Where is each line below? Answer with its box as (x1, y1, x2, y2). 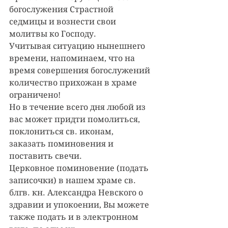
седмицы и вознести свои (9, 17, 118, 26)
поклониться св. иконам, (9, 127, 116, 136)
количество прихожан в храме (9, 78, 139, 88)
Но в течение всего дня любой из (9, 102, 148, 112)
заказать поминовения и (9, 139, 116, 149)
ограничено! (9, 90, 61, 100)
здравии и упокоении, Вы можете (9, 200, 151, 210)
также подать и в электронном (9, 212, 140, 222)
